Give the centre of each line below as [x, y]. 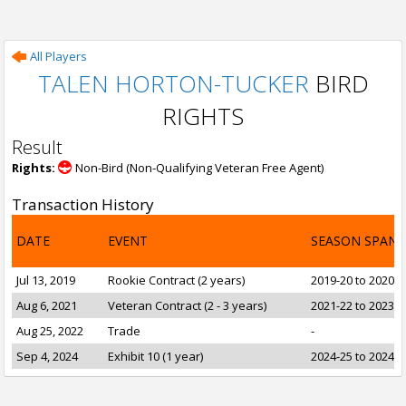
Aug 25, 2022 [50, 331]
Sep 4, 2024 [47, 356]
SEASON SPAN [354, 241]
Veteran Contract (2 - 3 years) [187, 305]
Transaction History [83, 204]
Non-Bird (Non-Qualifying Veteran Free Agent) [199, 168]
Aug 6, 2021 [47, 305]
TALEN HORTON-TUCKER [173, 83]
